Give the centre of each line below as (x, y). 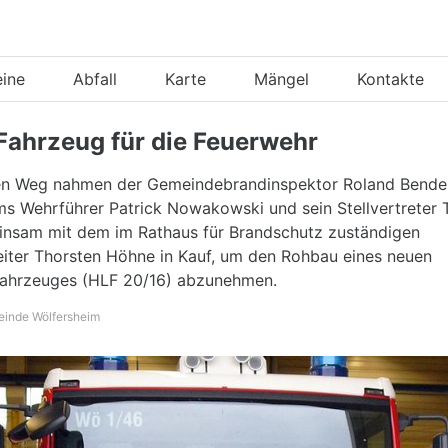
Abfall (95, 79)
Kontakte (390, 79)
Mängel (281, 79)
